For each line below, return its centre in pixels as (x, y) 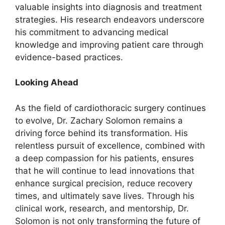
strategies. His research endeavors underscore (110, 19)
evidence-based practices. (69, 57)
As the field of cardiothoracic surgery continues (110, 108)
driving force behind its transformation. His (101, 133)
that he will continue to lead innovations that (105, 171)
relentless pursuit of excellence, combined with (110, 145)
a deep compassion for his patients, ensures (104, 158)
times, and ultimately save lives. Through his (105, 196)
